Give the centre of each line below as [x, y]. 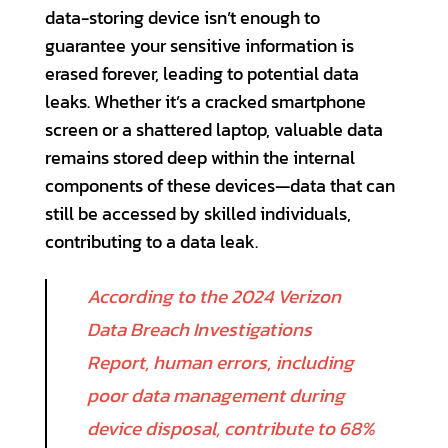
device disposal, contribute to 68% [230, 429]
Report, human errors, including [220, 363]
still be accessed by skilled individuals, [198, 214]
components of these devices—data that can [220, 186]
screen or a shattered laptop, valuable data [214, 130]
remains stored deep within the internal [200, 158]
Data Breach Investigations [199, 330]
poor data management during [215, 396]
